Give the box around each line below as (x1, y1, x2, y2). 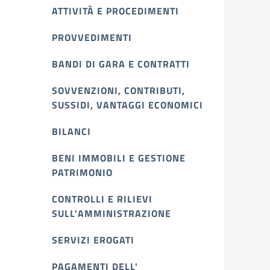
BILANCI (52, 124, 91, 139)
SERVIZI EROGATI (52, 233, 134, 247)
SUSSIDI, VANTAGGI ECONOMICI (52, 98, 203, 112)
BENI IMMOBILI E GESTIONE (52, 151, 186, 165)
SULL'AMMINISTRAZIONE (52, 206, 171, 221)
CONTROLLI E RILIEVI (52, 192, 152, 206)
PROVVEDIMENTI (52, 30, 132, 45)
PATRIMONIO (52, 165, 113, 180)
